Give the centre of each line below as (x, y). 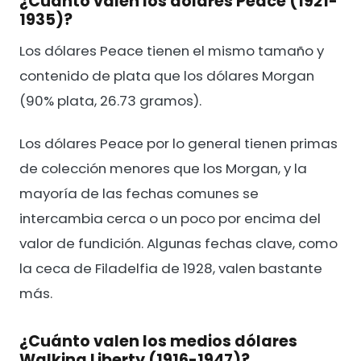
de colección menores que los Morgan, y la (163, 169)
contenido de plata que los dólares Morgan (167, 75)
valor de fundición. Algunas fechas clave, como (178, 244)
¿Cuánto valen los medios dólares (158, 342)
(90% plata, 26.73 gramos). (110, 100)
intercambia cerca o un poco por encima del (170, 219)
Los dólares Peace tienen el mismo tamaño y (172, 50)
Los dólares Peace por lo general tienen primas (178, 144)
